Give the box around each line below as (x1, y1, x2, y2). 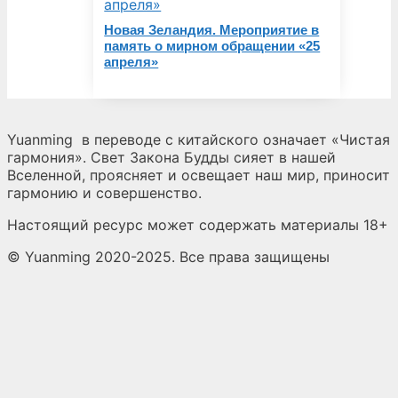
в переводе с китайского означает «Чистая (82, 130, 390, 148)
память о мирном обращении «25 (104, 37, 321, 53)
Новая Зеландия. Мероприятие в (104, 21, 320, 37)
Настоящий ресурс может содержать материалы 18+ (7, 215, 388, 234)
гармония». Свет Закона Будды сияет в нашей (7, 147, 336, 166)
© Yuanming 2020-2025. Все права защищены (7, 247, 330, 266)
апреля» (104, 53, 159, 69)
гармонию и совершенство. (7, 183, 202, 202)
